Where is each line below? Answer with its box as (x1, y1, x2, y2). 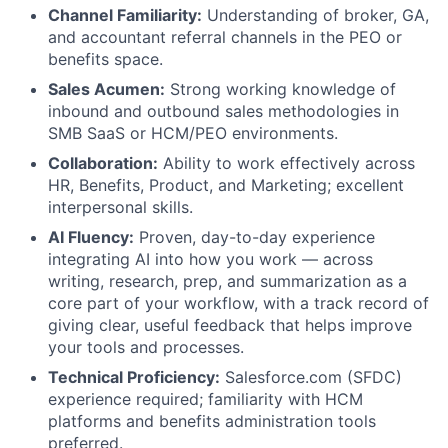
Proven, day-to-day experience (134, 227, 375, 247)
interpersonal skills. (48, 197, 193, 217)
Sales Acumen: (48, 79, 165, 99)
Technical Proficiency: (48, 367, 220, 387)
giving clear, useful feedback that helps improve (48, 315, 412, 335)
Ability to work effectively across (158, 153, 415, 173)
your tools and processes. (48, 337, 244, 357)
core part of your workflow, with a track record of (48, 293, 429, 313)
